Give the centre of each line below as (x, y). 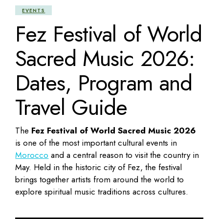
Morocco (32, 155)
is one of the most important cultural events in (96, 142)
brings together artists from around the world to (100, 179)
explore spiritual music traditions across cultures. (102, 191)
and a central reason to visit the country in (124, 155)
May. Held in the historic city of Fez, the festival (99, 167)
